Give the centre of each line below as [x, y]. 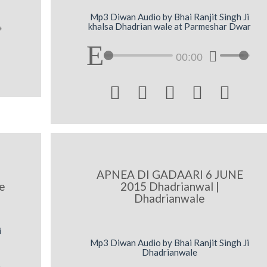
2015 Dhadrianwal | [170, 187]
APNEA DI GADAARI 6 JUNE [170, 175]
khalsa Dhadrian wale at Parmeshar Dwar [170, 27]
